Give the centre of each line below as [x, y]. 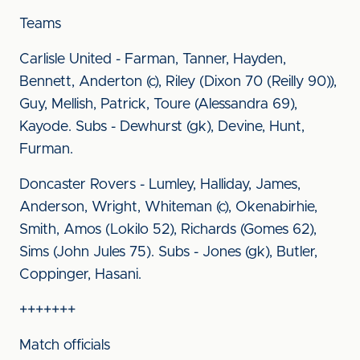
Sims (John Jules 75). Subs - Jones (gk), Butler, [168, 252]
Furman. [46, 149]
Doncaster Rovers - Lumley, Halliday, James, [160, 185]
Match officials [65, 346]
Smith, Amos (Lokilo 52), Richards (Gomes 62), [168, 230]
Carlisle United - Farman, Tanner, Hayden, [153, 59]
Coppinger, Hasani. [80, 275]
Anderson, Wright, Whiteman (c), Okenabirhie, [168, 207]
